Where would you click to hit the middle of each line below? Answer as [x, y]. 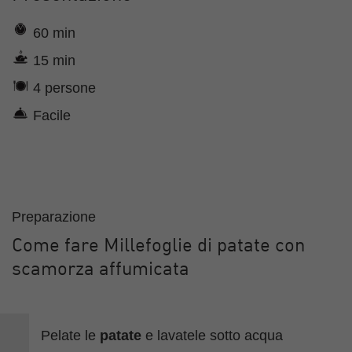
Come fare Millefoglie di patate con [158, 246]
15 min [52, 60]
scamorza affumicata [101, 270]
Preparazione [54, 216]
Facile [50, 115]
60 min [52, 33]
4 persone [62, 88]
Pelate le [71, 335]
